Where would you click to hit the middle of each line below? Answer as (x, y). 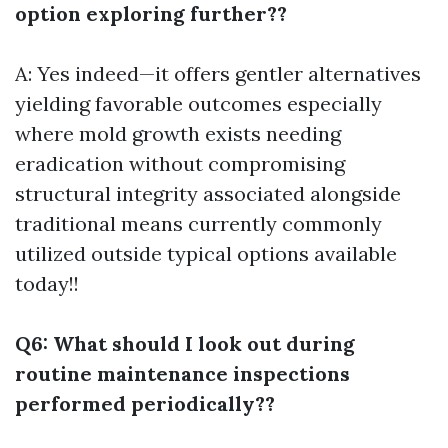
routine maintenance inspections (182, 373)
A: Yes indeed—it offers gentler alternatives (218, 73)
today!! (47, 283)
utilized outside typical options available (206, 253)
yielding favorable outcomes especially (198, 103)
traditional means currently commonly (198, 223)
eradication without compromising (180, 163)
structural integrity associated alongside (208, 193)
